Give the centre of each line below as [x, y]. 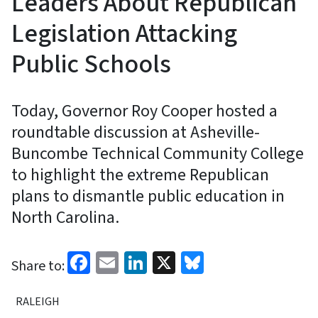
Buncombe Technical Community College [158, 153]
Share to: [38, 266]
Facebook [136, 261]
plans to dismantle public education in [148, 196]
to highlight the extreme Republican [140, 175]
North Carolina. [65, 217]
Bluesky [241, 261]
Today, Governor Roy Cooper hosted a [144, 111]
